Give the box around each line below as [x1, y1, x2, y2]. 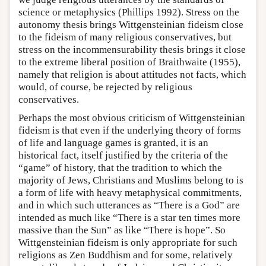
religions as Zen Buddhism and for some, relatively [18, 249, 233, 261]
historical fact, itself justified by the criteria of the [18, 149, 228, 161]
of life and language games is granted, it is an [18, 137, 208, 148]
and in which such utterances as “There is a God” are [18, 199, 240, 211]
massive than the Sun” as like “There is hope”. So [18, 224, 226, 236]
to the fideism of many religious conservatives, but [18, 31, 232, 43]
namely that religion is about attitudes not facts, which [18, 68, 246, 80]
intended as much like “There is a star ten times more [18, 211, 240, 223]
